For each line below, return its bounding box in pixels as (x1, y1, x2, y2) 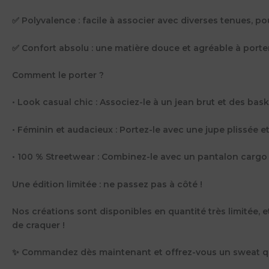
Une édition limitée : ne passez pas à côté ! (12, 178, 202, 190)
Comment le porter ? (12, 70, 104, 81)
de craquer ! (12, 220, 65, 231)
